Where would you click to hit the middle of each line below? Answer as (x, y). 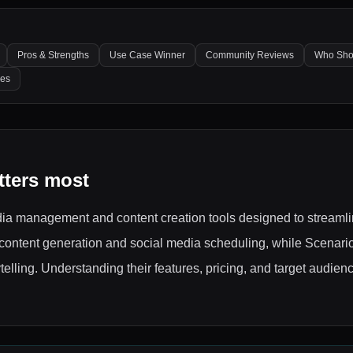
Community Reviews (250, 55)
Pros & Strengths (53, 55)
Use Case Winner (147, 55)
